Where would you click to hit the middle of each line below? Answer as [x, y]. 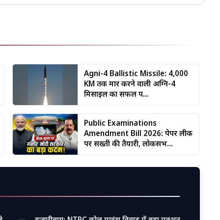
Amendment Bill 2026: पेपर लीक [138, 134]
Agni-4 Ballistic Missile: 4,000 [136, 74]
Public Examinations [121, 124]
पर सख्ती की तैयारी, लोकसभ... [129, 144]
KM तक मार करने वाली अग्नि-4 [130, 84]
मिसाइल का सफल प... [117, 95]
